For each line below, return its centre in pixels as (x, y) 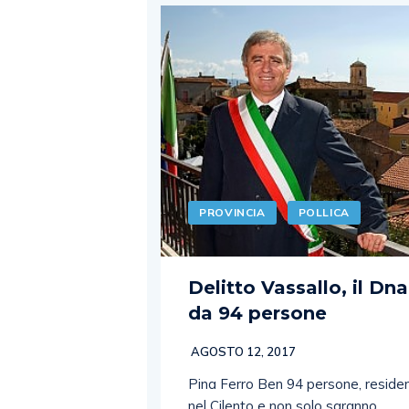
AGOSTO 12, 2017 (242, 351)
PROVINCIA (232, 212)
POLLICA (324, 212)
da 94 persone (258, 313)
